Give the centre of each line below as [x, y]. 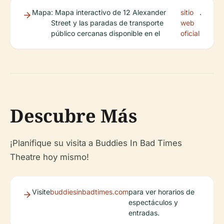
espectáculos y [153, 202]
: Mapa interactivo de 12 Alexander [108, 12]
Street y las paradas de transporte [107, 23]
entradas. [144, 213]
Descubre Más [73, 116]
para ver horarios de [161, 192]
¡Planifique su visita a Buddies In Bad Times [96, 143]
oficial [190, 33]
